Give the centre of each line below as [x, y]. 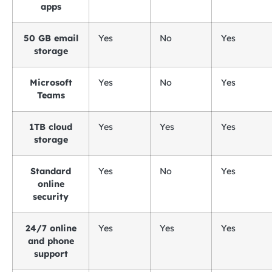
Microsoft [51, 83]
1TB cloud [51, 127]
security [51, 197]
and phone [51, 241]
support [51, 254]
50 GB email [51, 38]
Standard [51, 171]
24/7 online [51, 228]
